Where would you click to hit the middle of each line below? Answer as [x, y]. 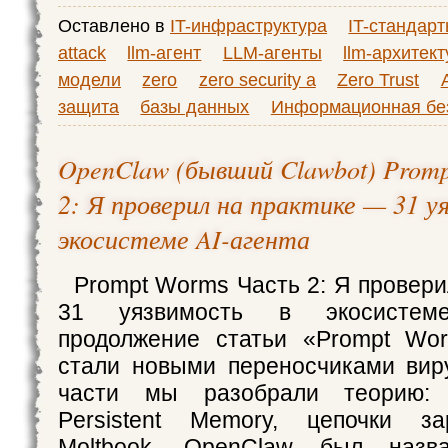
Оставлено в [114, 25]
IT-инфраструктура [248, 25]
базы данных [195, 106]
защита [88, 106]
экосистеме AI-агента [184, 238]
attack [82, 52]
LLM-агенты [272, 52]
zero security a [257, 79]
